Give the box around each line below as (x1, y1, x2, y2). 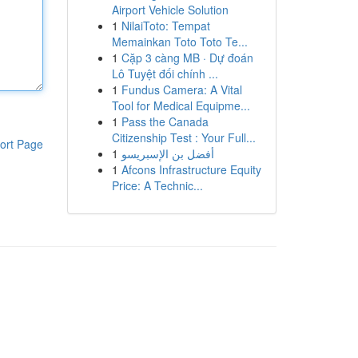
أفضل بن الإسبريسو (121, 145, 214, 161)
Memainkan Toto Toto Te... (111, 34, 248, 50)
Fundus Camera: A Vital (121, 82, 242, 97)
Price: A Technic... (111, 177, 203, 193)
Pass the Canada (121, 113, 209, 129)
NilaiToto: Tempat (121, 18, 210, 34)
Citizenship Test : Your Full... (111, 129, 256, 145)
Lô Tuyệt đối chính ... (111, 66, 218, 82)
